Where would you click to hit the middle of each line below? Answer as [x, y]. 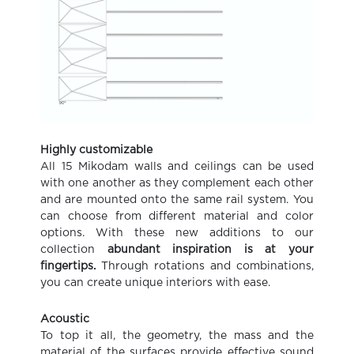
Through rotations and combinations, [205, 266]
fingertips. [68, 266]
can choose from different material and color [177, 216]
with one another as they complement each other [177, 183]
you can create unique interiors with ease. [156, 282]
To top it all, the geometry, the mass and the [177, 335]
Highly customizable [97, 150]
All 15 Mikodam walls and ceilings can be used [177, 166]
